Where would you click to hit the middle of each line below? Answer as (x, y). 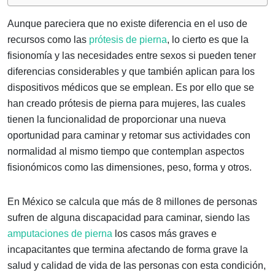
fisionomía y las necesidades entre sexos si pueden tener (132, 55)
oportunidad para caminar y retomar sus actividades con (129, 135)
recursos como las (48, 39)
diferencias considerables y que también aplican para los (131, 71)
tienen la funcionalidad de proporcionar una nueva (117, 119)
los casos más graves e (165, 233)
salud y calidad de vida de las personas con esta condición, (137, 265)
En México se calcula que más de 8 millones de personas (132, 201)
